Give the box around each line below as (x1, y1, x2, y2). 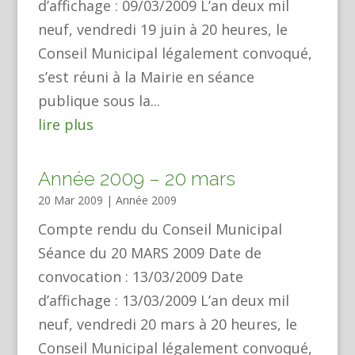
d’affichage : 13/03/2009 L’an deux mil (37, 291, 289, 310)
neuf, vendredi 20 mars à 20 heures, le (37, 315, 297, 334)
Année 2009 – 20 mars (37, 167, 235, 190)
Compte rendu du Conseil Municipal (37, 219, 282, 239)
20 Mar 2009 (37, 193, 103, 208)
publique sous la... (37, 91, 160, 110)
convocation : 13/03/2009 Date (37, 267, 243, 286)
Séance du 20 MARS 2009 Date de (37, 243, 261, 262)
